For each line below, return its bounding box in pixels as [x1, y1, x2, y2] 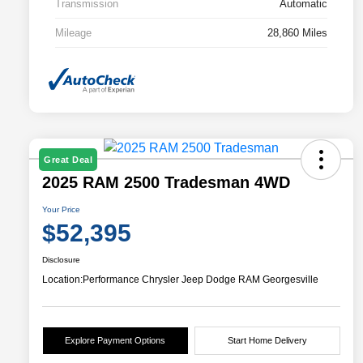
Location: [42, 273, 83, 285]
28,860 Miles [267, 27, 327, 40]
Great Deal [44, 154, 92, 164]
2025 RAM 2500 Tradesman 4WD [42, 173, 290, 191]
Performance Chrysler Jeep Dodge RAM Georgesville [83, 273, 318, 285]
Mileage [55, 27, 92, 40]
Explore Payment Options [65, 335, 166, 345]
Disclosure [42, 254, 80, 264]
